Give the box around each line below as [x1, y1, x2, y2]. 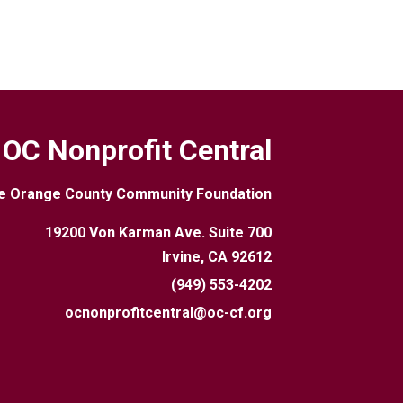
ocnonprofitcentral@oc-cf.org [64, 304, 272, 321]
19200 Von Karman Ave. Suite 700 [44, 224, 272, 241]
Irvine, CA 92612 [161, 248, 272, 265]
